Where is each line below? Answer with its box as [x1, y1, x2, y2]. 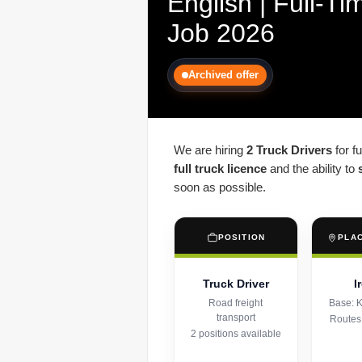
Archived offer [188, 69, 259, 82]
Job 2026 [167, 19, 275, 48]
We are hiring [174, 143, 246, 158]
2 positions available [190, 328, 281, 340]
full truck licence [174, 162, 267, 176]
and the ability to [267, 162, 358, 176]
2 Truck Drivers [246, 143, 332, 158]
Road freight [208, 297, 263, 309]
